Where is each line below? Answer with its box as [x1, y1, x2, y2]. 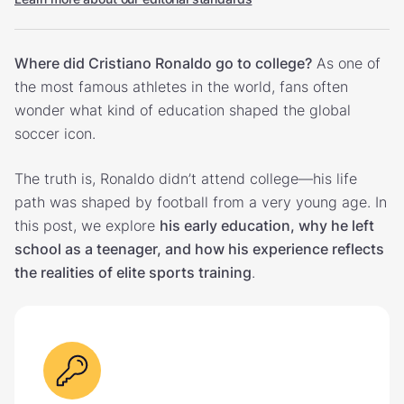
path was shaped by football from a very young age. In [14, 192, 387, 211]
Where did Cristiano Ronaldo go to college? [14, 53, 312, 72]
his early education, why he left [160, 216, 374, 234]
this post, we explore [14, 216, 160, 234]
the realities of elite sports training [14, 262, 252, 281]
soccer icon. [14, 124, 96, 142]
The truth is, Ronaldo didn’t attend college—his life [14, 169, 357, 188]
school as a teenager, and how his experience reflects [14, 239, 384, 258]
